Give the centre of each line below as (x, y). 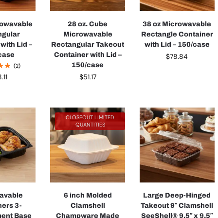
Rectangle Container (177, 34)
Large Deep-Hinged (177, 196)
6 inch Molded (88, 196)
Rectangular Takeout (88, 44)
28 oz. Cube (88, 24)
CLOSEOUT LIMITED (90, 118)
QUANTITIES (90, 125)
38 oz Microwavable (177, 24)
